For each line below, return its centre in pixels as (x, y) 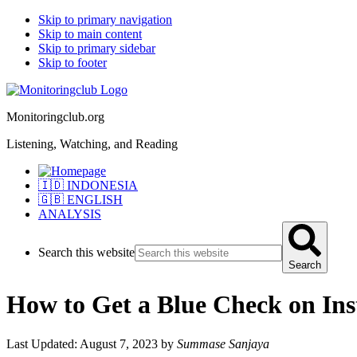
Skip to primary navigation (105, 20)
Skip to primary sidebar (97, 48)
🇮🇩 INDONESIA (88, 185)
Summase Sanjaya (223, 343)
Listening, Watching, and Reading (92, 144)
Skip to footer (73, 63)
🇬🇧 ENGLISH (80, 200)
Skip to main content (90, 34)
